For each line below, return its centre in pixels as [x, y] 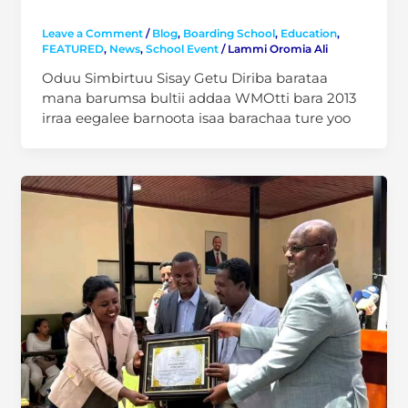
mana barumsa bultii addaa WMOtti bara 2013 [199, 97]
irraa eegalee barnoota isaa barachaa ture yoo [196, 117]
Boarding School [229, 33]
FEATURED [72, 49]
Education [308, 33]
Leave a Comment [92, 33]
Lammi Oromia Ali [277, 49]
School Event [182, 49]
